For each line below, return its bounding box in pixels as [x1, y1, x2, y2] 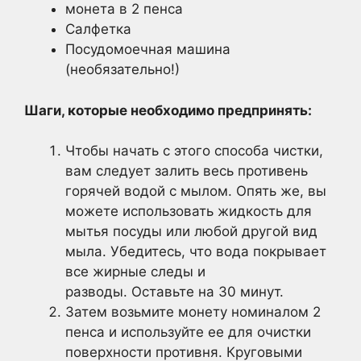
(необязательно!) [65, 61, 180, 77]
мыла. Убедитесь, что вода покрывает [65, 243, 326, 259]
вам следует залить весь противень [65, 163, 308, 179]
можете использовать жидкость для [65, 203, 312, 219]
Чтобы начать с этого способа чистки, [65, 143, 323, 159]
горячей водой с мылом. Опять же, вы [65, 183, 326, 199]
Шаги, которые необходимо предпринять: [24, 102, 312, 118]
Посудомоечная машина [65, 41, 230, 57]
